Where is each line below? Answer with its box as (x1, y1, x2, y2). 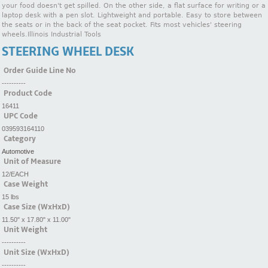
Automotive (2, 147, 34, 155)
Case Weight (4, 179, 48, 189)
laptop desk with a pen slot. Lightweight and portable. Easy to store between (2, 11, 262, 20)
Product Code (4, 88, 52, 98)
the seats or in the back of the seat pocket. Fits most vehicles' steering (2, 21, 242, 29)
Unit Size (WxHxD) (4, 247, 69, 257)
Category (4, 133, 36, 144)
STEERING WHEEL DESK (2, 44, 134, 59)
